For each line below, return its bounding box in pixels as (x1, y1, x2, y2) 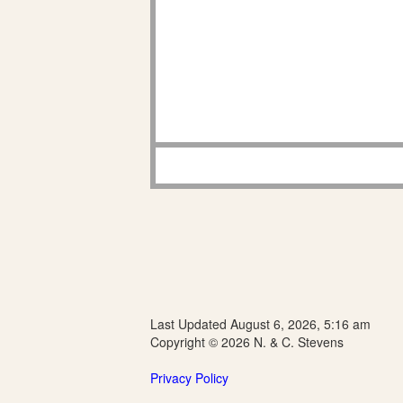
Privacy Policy (150, 369, 228, 387)
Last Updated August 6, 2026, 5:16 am (150, 315, 371, 333)
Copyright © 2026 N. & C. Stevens (150, 333, 344, 351)
